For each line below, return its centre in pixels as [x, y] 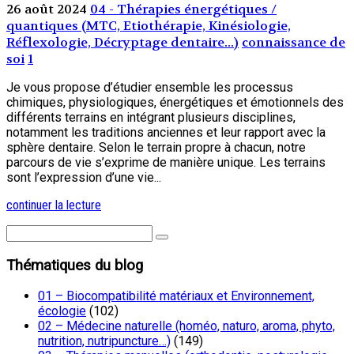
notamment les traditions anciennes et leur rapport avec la [166, 132]
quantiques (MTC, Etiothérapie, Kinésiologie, [149, 25]
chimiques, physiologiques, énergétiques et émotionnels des [175, 102]
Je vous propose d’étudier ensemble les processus [150, 87]
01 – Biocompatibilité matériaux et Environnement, [176, 296]
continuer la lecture [54, 205]
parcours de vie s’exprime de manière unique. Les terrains [166, 162]
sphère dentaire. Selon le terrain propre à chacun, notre [156, 147]
